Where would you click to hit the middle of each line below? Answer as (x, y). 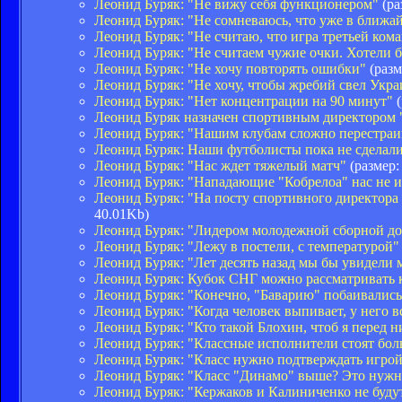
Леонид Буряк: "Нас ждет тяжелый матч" (220, 165)
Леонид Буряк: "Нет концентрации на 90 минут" (244, 100)
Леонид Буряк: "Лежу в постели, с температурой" (247, 246)
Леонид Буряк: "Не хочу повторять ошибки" (230, 68)
